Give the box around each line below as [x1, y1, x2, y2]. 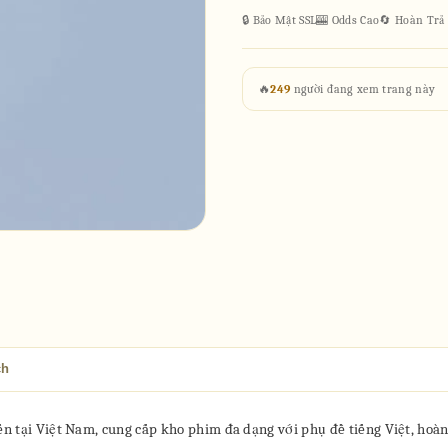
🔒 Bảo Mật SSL [242, 13, 317, 27]
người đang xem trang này [290, 82, 436, 96]
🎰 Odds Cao [316, 13, 380, 27]
